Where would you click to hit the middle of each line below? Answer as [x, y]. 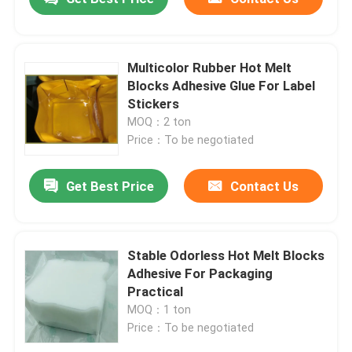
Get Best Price [110, 186]
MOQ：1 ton [159, 310]
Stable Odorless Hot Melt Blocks [226, 256]
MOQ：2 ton [159, 122]
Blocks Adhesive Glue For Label [222, 86]
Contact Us [264, 186]
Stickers [154, 104]
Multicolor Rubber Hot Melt [210, 68]
